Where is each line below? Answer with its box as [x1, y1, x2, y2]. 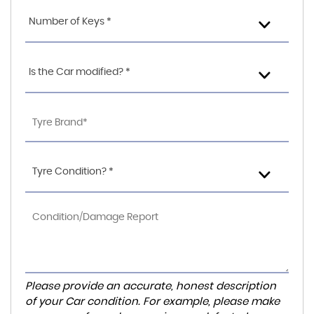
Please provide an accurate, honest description [25, 281, 276, 292]
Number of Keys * [29, 17, 111, 27]
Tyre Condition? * [32, 167, 114, 177]
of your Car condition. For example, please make [25, 296, 280, 307]
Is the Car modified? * [29, 67, 130, 77]
